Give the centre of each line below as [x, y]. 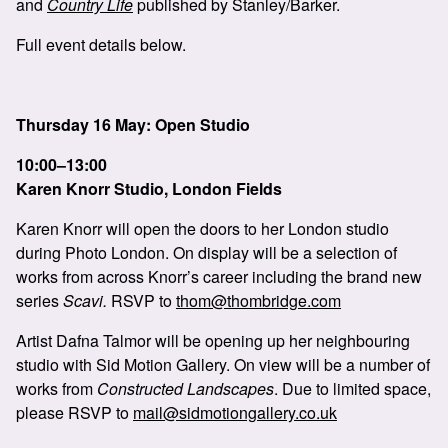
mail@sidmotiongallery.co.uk [235, 412]
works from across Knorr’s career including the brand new [219, 276]
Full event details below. [101, 44]
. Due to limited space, [352, 388]
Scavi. [85, 300]
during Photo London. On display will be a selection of [206, 252]
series [39, 300]
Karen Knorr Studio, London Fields [149, 188]
